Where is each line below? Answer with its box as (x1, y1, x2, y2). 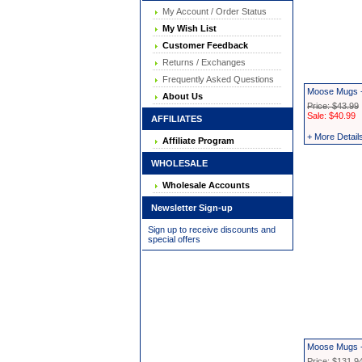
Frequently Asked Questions (158, 74, 274, 84)
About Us (158, 91, 203, 101)
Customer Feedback (158, 40, 248, 50)
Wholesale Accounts (158, 180, 250, 190)
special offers (147, 234, 200, 244)
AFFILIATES (143, 114, 202, 124)
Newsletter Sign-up (143, 203, 233, 213)
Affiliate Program (158, 136, 234, 145)
